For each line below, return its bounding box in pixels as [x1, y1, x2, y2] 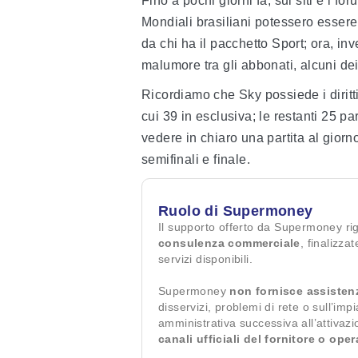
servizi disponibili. [158, 253, 253, 266]
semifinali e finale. [141, 153, 251, 167]
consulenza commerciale [158, 237, 300, 250]
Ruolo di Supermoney [158, 203, 313, 220]
